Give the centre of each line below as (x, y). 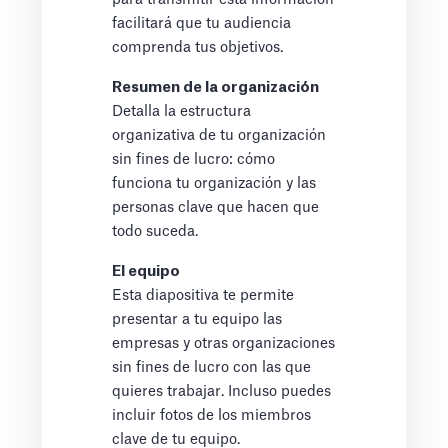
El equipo (146, 272)
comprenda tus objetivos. (198, 48)
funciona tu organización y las (214, 184)
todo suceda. (155, 232)
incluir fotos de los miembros (212, 416)
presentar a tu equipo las (197, 320)
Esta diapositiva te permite (203, 296)
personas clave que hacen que (216, 208)
